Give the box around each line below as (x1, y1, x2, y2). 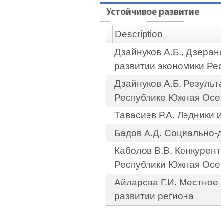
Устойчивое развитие (106, 8, 199, 17)
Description (115, 29, 163, 39)
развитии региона (114, 191, 194, 201)
